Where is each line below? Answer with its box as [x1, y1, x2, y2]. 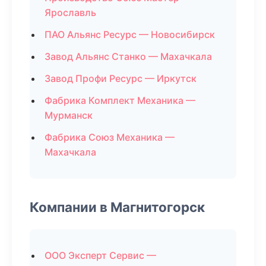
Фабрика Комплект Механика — [45, 94, 195, 106]
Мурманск [45, 109, 93, 121]
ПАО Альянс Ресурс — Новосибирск [45, 28, 215, 40]
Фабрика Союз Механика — [45, 131, 175, 143]
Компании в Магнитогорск [30, 199, 205, 215]
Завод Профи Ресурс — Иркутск [45, 72, 197, 84]
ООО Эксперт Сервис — [45, 249, 156, 261]
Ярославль [45, 7, 96, 18]
